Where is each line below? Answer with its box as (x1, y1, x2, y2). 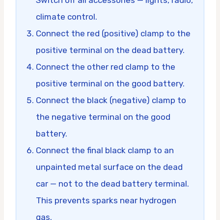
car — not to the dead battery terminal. (36, 178, 189, 189)
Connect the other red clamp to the (36, 61, 175, 72)
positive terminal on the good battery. (36, 78, 185, 88)
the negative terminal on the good (36, 111, 170, 122)
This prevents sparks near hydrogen (36, 195, 176, 205)
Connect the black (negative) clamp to (36, 95, 186, 105)
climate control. (36, 11, 97, 22)
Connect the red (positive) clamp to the (36, 28, 191, 38)
